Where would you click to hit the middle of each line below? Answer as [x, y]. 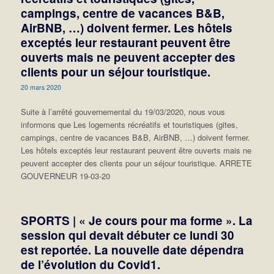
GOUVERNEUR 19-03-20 [68, 176]
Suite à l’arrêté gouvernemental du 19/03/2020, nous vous [123, 112]
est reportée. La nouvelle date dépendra [132, 250]
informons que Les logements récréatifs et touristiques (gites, [129, 125]
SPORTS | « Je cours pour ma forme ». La [136, 221]
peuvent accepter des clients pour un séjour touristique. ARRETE [136, 163]
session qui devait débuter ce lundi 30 [127, 235]
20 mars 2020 [41, 87]
